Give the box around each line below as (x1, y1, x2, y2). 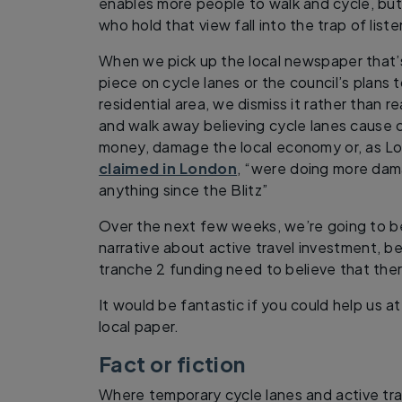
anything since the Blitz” (99, 179, 272, 199)
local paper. (99, 316, 179, 336)
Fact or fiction (99, 350, 246, 377)
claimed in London (99, 158, 238, 178)
